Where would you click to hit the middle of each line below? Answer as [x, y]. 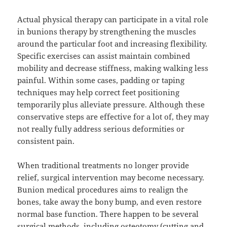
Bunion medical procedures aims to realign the [103, 190]
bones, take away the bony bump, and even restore [110, 202]
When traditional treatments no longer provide [103, 165]
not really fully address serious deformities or [101, 129]
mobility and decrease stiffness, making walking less [113, 68]
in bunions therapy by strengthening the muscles [107, 32]
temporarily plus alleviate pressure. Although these [111, 105]
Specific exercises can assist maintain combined [104, 56]
